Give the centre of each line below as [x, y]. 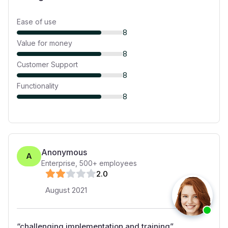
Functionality [38, 86]
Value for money [45, 43]
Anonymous [64, 152]
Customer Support [47, 64]
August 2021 [66, 190]
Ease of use [37, 22]
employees [117, 163]
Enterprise [58, 163]
